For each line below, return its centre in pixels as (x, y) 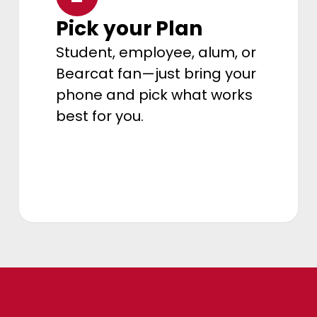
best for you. (99, 116)
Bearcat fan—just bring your (156, 73)
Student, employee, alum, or (156, 52)
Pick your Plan (129, 28)
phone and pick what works (154, 94)
